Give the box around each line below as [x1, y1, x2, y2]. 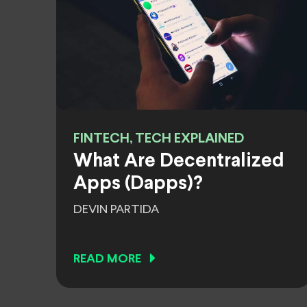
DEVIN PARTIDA [73, 204, 159, 216]
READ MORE [73, 254, 141, 265]
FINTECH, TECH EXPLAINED [73, 132, 244, 145]
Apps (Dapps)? [73, 175, 203, 193]
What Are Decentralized [73, 153, 284, 171]
